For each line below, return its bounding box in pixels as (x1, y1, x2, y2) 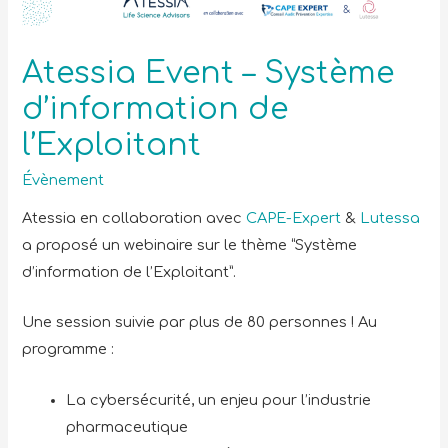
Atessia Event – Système (22, 56, 395, 90)
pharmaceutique (66, 418, 189, 435)
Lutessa (360, 210, 421, 227)
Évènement (22, 171, 105, 188)
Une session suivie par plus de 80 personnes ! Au (22, 314, 378, 331)
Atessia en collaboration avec (22, 210, 247, 227)
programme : (22, 341, 115, 358)
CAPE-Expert (246, 210, 342, 227)
